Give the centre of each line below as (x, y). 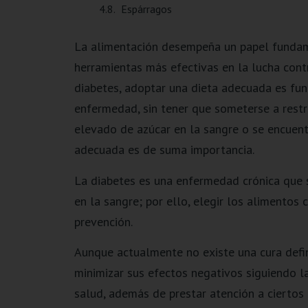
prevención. (103, 221)
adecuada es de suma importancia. (164, 150)
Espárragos (146, 9)
